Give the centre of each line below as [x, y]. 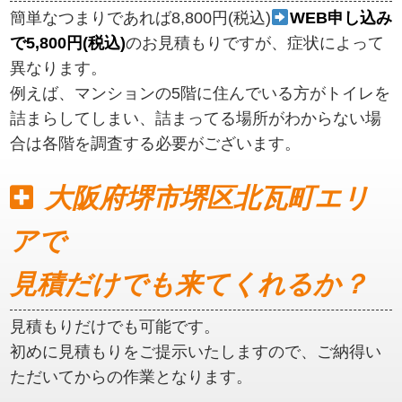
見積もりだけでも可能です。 [115, 327]
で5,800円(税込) [68, 44]
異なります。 [59, 69]
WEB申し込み [341, 18]
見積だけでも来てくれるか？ [189, 284]
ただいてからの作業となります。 [131, 377]
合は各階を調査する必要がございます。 [156, 144]
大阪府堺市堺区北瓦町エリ [207, 197]
